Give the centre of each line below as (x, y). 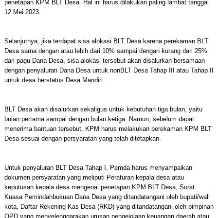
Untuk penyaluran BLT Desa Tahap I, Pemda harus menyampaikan (98, 168)
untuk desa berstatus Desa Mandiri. (54, 80)
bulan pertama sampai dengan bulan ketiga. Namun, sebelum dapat (99, 119)
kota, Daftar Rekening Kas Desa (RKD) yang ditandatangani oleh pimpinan (109, 207)
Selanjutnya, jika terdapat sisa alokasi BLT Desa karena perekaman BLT (106, 41)
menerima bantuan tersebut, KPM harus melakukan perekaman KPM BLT (108, 129)
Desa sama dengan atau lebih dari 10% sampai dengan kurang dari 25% (106, 51)
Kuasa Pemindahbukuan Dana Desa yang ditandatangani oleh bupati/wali (107, 197)
